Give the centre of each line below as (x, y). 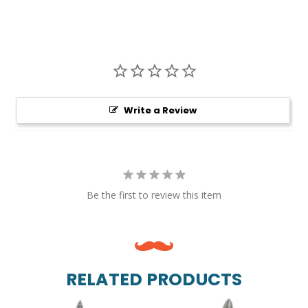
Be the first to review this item (154, 195)
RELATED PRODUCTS (154, 279)
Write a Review (160, 110)
